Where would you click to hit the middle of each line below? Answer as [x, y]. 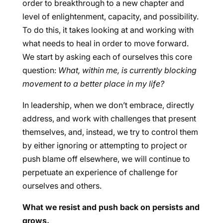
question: [40, 70]
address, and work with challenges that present [109, 119]
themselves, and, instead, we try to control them [110, 132]
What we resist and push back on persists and [111, 207]
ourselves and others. [62, 186]
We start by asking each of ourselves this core [107, 57]
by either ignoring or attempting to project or [105, 146]
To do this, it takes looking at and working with [108, 30]
